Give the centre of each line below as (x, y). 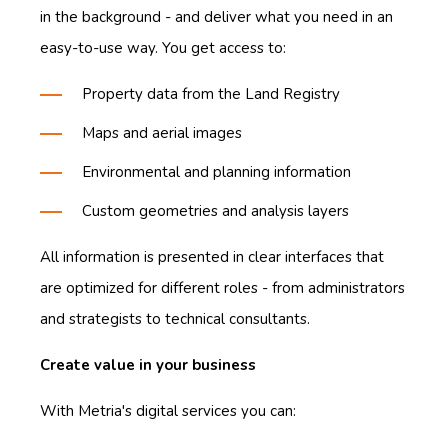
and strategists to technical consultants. (175, 318)
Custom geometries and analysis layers (215, 210)
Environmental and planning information (216, 171)
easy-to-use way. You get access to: (163, 47)
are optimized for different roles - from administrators (222, 287)
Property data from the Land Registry (211, 93)
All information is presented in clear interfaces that (212, 256)
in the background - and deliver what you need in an (216, 16)
